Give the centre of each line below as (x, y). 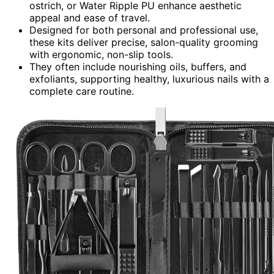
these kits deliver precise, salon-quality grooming (144, 42)
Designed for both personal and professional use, (144, 30)
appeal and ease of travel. (90, 17)
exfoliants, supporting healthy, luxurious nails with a (149, 79)
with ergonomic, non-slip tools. (101, 54)
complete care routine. (82, 91)
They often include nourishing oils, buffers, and (138, 66)
